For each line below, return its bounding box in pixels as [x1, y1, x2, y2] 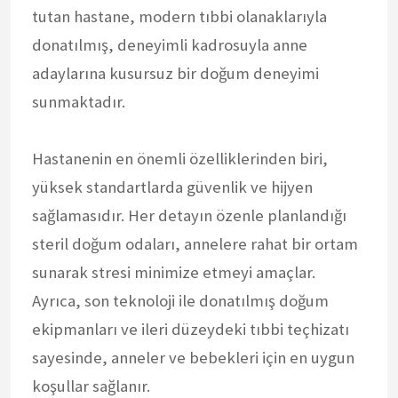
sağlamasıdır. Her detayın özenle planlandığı [32, 204, 346, 226]
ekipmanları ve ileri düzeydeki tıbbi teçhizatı [32, 318, 349, 339]
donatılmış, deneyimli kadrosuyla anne [32, 34, 307, 55]
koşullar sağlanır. [32, 375, 150, 396]
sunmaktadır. [32, 91, 125, 112]
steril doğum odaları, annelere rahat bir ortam [32, 233, 358, 254]
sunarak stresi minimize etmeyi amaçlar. [32, 261, 315, 283]
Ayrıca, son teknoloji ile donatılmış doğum [32, 290, 329, 311]
